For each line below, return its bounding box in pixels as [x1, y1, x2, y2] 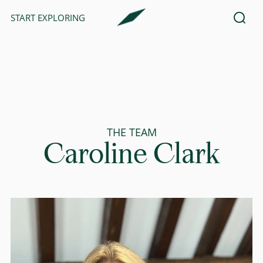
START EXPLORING [11, 11, 85, 23]
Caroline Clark [43, 141, 220, 168]
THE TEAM [106, 125, 157, 139]
